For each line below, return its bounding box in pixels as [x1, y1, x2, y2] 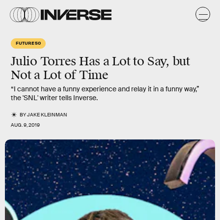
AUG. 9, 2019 [11, 122, 40, 128]
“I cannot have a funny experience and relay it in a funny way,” [11, 84, 199, 93]
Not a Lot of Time [11, 68, 109, 82]
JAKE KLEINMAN [27, 111, 68, 118]
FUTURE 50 [16, 40, 41, 46]
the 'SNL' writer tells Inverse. [11, 93, 98, 102]
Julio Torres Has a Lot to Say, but [11, 54, 190, 69]
